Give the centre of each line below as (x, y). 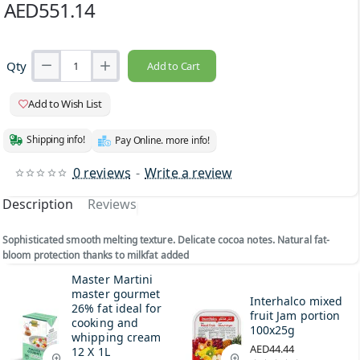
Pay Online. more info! (162, 140)
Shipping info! (56, 140)
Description (38, 204)
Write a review (189, 172)
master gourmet (116, 293)
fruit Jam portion (295, 315)
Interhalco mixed (296, 301)
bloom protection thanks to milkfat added (96, 255)
